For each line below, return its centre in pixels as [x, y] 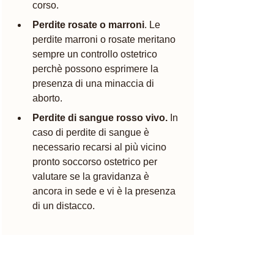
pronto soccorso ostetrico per [96, 161]
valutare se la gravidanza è [92, 176]
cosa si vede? [55, 256]
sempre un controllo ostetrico [96, 54]
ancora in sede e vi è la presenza [105, 191]
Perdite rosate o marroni [88, 24]
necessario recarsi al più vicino [101, 147]
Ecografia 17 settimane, [84, 240]
